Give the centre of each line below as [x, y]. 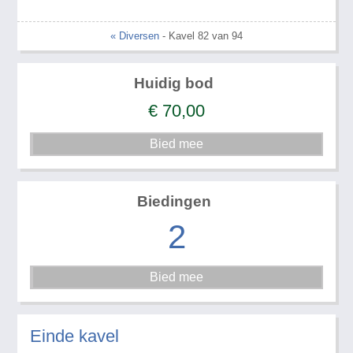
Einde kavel [75, 336]
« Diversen [135, 36]
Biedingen [174, 202]
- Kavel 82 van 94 [201, 36]
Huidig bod [174, 84]
